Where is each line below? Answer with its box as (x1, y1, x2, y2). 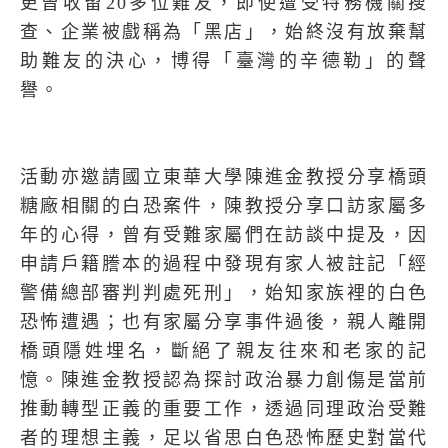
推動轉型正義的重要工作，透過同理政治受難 (20, 399, 428, 419)
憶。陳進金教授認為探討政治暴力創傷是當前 (20, 370, 428, 390)
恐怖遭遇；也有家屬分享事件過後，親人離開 (20, 312, 428, 332)
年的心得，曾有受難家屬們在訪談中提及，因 (20, 225, 428, 245)
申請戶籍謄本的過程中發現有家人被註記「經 (20, 254, 428, 274)
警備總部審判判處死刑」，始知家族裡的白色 (20, 283, 428, 303)
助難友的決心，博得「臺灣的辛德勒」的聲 (20, 51, 428, 71)
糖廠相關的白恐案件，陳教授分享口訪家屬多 (20, 196, 428, 216)
